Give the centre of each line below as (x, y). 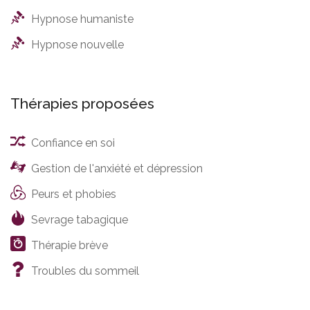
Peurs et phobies (74, 194)
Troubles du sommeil (85, 271)
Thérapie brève (70, 245)
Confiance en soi (73, 143)
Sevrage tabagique (80, 219)
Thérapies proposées (82, 103)
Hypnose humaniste (82, 19)
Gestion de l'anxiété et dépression (117, 168)
